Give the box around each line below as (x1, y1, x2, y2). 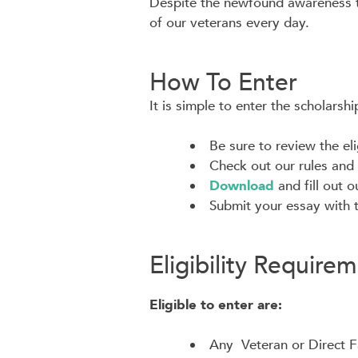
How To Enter (149, 66, 297, 99)
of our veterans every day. (149, 14, 309, 33)
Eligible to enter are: (149, 295, 282, 314)
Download (209, 177, 274, 196)
